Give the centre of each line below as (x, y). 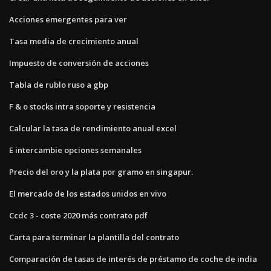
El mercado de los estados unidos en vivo (88, 193)
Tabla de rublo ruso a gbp (59, 84)
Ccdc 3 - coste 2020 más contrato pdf (78, 215)
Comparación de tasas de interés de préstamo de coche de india (133, 259)
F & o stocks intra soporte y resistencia (82, 106)
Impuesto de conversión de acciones (79, 63)
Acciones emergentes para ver (68, 19)
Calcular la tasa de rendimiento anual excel (93, 128)
